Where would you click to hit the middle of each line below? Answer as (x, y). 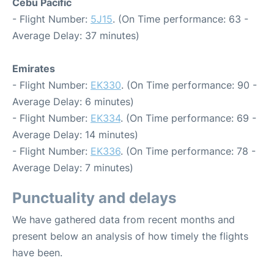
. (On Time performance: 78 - (188, 151)
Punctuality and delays (94, 198)
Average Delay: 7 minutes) (73, 168)
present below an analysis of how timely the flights (130, 236)
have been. (37, 253)
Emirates (34, 68)
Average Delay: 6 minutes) (73, 102)
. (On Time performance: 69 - (188, 118)
